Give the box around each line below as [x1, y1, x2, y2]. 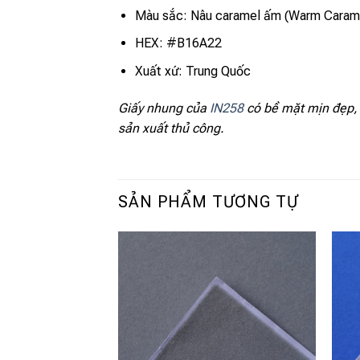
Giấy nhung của [118, 100, 210, 116]
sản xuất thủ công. [118, 120, 224, 136]
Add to [274, 298, 302, 309]
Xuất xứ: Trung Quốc [134, 63, 251, 79]
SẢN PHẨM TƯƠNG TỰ [118, 191, 298, 211]
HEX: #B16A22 [134, 35, 222, 51]
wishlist [272, 309, 305, 321]
